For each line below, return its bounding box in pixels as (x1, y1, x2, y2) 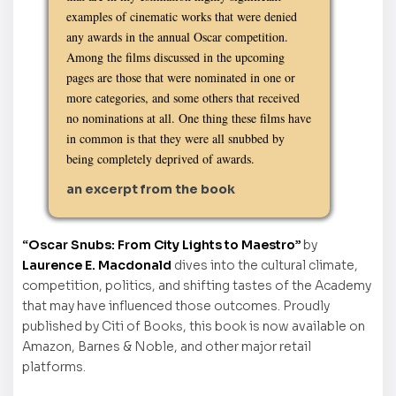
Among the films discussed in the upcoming (66, 49, 285, 66)
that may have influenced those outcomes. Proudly (22, 298, 330, 315)
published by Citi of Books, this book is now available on (22, 318, 365, 335)
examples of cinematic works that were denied (66, 8, 297, 26)
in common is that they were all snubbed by (66, 130, 285, 148)
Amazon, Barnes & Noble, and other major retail (22, 339, 311, 355)
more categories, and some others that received (66, 89, 300, 107)
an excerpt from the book (66, 181, 235, 198)
